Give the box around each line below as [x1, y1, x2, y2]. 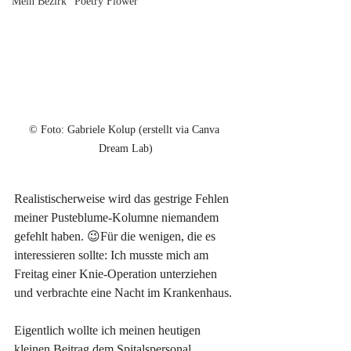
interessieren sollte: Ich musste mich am [14, 248, 212, 262]
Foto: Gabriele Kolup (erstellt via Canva [40, 124, 223, 136]
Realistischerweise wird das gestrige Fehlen [14, 192, 232, 206]
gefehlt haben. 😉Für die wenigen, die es [14, 230, 219, 244]
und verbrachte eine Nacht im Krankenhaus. [14, 286, 232, 300]
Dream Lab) [98, 143, 153, 155]
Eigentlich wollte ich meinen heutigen [14, 324, 204, 338]
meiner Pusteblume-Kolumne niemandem [14, 211, 222, 225]
